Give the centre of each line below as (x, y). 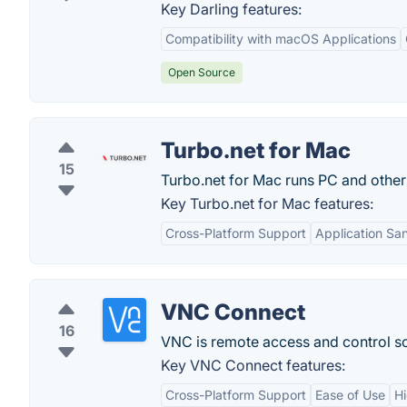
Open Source (202, 72)
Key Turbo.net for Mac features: (267, 203)
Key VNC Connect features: (253, 365)
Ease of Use (350, 395)
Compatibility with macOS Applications (281, 39)
